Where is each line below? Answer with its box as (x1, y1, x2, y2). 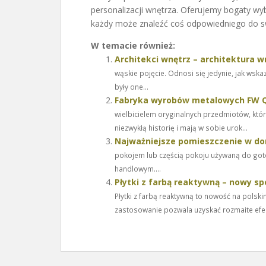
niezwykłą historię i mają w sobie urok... (115, 123, 248, 132)
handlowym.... (115, 164, 161, 173)
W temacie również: (91, 40, 175, 51)
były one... (115, 82, 148, 91)
